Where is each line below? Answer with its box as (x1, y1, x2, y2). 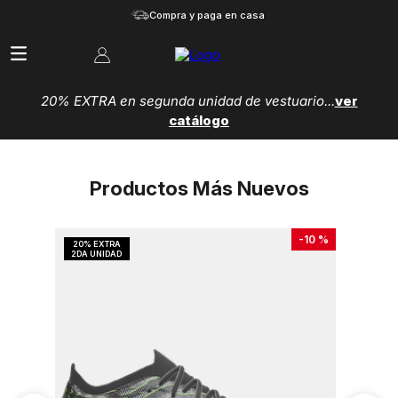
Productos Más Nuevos (89, 177, 309, 201)
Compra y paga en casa (148, 9, 265, 22)
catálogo (169, 111, 229, 129)
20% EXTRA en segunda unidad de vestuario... (40, 92, 335, 109)
